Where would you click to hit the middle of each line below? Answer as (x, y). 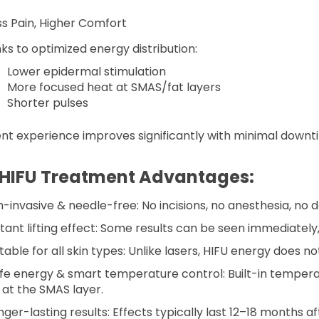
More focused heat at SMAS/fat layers (114, 88)
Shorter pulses (47, 103)
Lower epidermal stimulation (86, 72)
